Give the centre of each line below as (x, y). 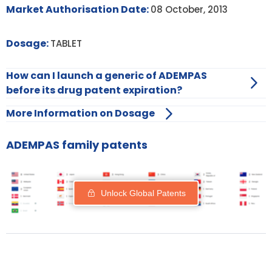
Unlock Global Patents (143, 193)
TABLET (66, 43)
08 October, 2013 (189, 9)
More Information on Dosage (80, 114)
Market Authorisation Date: (78, 9)
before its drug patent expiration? (94, 90)
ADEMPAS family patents (77, 144)
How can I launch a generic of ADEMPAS (107, 75)
